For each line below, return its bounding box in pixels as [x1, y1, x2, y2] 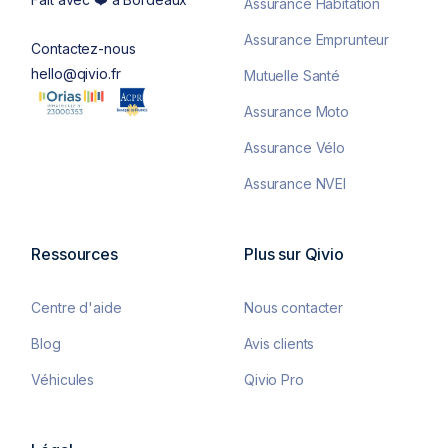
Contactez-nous [31, 40, 136, 57]
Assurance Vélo [244, 139, 346, 156]
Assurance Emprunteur [244, 31, 390, 48]
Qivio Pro [244, 371, 304, 388]
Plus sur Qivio [244, 244, 344, 264]
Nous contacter [244, 299, 344, 316]
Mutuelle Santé [244, 67, 341, 84]
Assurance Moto [244, 103, 350, 120]
